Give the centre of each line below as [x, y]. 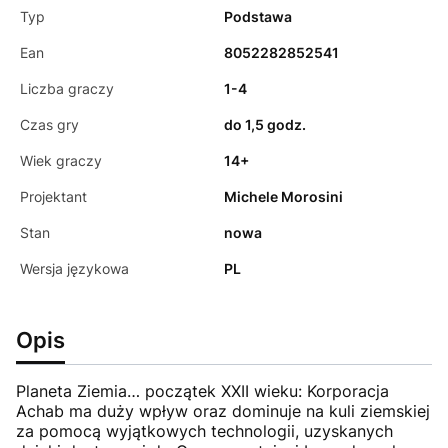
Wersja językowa [74, 268]
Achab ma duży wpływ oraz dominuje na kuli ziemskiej [223, 410]
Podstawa [258, 16]
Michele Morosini [283, 196]
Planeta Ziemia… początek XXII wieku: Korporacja [202, 390]
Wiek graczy [61, 160]
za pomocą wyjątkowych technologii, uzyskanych [204, 430]
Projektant [53, 196]
